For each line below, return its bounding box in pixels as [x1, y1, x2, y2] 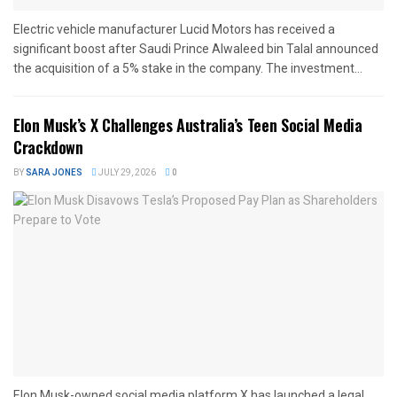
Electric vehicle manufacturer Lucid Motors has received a [13, 21, 335, 36]
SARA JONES [26, 166, 82, 179]
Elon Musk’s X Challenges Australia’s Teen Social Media [13, 113, 362, 136]
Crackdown [13, 135, 83, 159]
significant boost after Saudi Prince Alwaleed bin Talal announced [13, 41, 378, 56]
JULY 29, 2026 [97, 166, 156, 179]
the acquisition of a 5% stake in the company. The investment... [13, 60, 362, 75]
